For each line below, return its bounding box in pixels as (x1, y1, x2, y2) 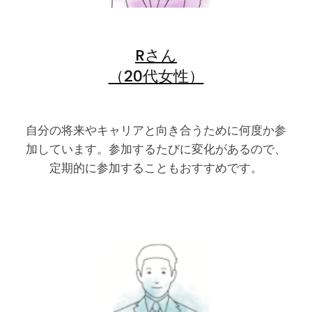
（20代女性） (108, 65, 204, 88)
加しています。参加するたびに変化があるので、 (26, 141, 286, 158)
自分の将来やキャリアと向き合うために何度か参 (26, 122, 286, 139)
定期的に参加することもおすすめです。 (49, 159, 263, 177)
